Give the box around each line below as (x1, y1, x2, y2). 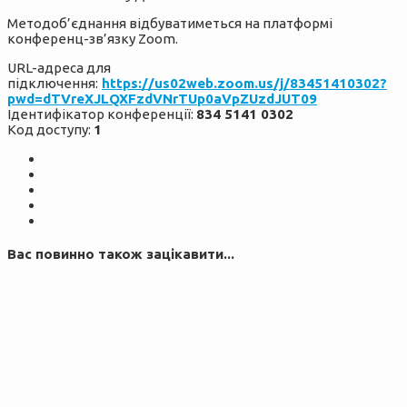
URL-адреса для (7, 60, 111, 76)
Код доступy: (7, 122, 94, 138)
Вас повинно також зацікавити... (7, 246, 234, 263)
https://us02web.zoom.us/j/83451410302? (102, 75, 387, 92)
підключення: (7, 75, 98, 92)
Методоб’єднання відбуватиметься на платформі (7, 15, 333, 32)
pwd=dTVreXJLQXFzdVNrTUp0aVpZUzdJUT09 (7, 91, 317, 107)
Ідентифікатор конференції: (7, 106, 196, 123)
